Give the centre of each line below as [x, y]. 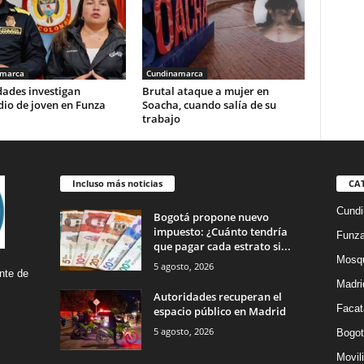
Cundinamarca [174, 74]
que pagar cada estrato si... [222, 247]
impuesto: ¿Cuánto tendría [220, 232]
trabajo [161, 119]
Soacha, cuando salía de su [209, 105]
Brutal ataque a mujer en [205, 91]
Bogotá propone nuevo [211, 217]
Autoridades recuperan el [217, 297]
